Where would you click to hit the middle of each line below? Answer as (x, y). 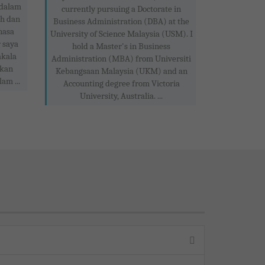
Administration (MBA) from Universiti (121, 59)
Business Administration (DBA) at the (121, 22)
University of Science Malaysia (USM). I (121, 34)
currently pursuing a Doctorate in (121, 9)
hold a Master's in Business (121, 46)
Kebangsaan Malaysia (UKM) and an (121, 71)
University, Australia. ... (121, 96)
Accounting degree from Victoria (121, 84)
